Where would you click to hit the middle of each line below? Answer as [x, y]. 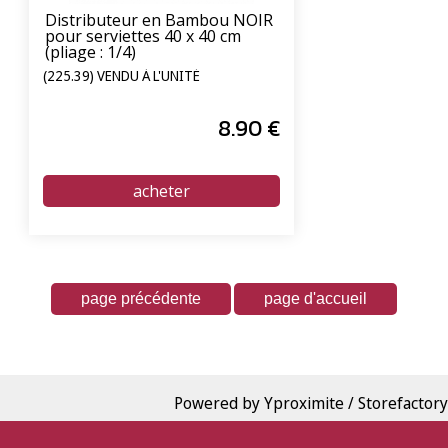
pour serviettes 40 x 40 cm [143, 36]
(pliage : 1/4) [90, 52]
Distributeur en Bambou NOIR [159, 20]
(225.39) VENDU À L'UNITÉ [121, 75]
